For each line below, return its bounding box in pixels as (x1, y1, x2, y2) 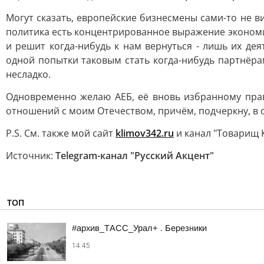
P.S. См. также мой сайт (6, 127, 115, 140)
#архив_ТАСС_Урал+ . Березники (72, 223, 207, 233)
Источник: (6, 149, 55, 162)
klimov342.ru (115, 127, 174, 140)
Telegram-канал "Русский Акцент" (55, 149, 214, 162)
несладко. (6, 68, 51, 81)
